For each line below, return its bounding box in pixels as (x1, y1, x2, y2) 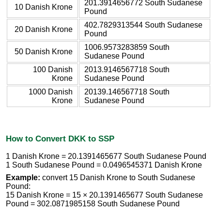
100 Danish (33, 65, 73, 74)
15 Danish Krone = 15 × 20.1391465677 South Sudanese (6, 191, 203, 200)
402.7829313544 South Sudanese (84, 20, 202, 29)
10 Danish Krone (15, 2, 73, 11)
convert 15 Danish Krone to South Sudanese (40, 173, 195, 182)
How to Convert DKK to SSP (6, 133, 114, 143)
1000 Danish (29, 87, 73, 96)
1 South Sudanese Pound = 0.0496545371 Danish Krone (6, 161, 202, 170)
